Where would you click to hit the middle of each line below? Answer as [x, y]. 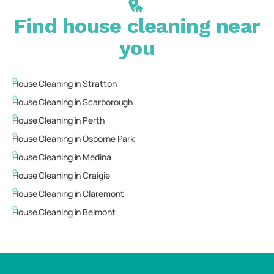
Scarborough [108, 102]
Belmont [99, 212]
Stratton [100, 83]
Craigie [96, 175]
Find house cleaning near [137, 26]
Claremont [103, 194]
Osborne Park [109, 139]
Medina [97, 157]
